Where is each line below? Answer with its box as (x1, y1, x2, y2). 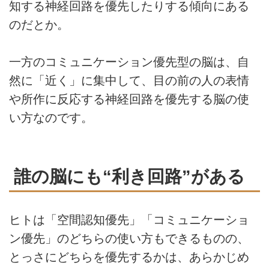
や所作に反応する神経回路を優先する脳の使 (9, 92, 249, 106)
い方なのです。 (9, 111, 93, 125)
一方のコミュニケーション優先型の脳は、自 (9, 55, 249, 69)
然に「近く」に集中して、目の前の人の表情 (9, 74, 249, 88)
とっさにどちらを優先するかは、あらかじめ (9, 250, 249, 264)
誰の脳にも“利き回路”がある (14, 166, 245, 186)
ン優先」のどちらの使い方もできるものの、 (9, 232, 249, 246)
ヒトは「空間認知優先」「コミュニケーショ (9, 213, 249, 227)
